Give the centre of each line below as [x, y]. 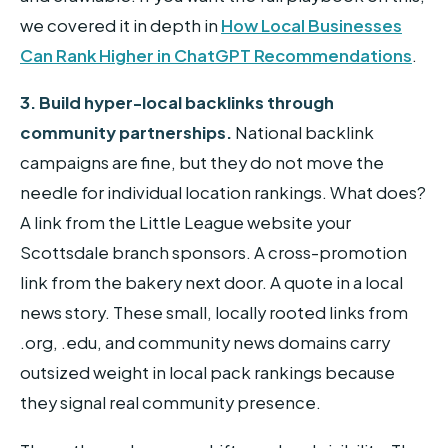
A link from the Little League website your [185, 223]
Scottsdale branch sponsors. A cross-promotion [213, 253]
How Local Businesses [311, 25]
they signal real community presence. [170, 403]
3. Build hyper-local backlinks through [177, 103]
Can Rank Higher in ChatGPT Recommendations [216, 55]
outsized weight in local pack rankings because [207, 373]
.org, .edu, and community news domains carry [205, 343]
